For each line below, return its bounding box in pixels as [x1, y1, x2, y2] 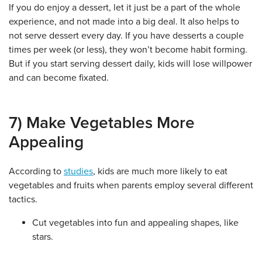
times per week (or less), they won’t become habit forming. [9, 44, 247, 56]
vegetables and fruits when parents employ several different [9, 180, 253, 191]
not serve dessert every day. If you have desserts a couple [9, 30, 244, 42]
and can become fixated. [9, 72, 109, 84]
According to [9, 166, 64, 177]
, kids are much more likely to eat [93, 166, 227, 177]
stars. [32, 231, 53, 243]
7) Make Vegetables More [9, 113, 195, 133]
